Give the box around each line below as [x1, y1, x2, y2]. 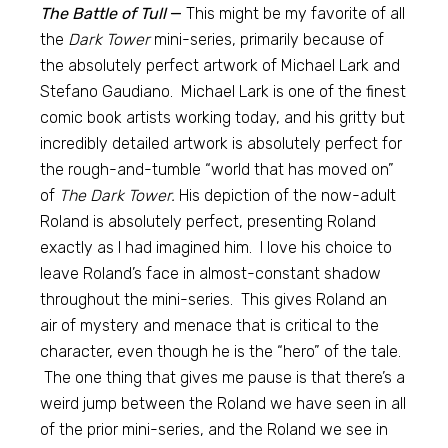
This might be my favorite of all [182, 4, 406, 23]
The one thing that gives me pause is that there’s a [40, 368, 406, 387]
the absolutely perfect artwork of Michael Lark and [40, 56, 401, 75]
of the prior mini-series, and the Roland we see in [40, 420, 389, 439]
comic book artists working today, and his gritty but [40, 108, 406, 127]
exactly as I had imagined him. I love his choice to [40, 238, 393, 257]
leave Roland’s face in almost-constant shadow [40, 264, 382, 283]
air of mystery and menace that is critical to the [40, 316, 380, 335]
